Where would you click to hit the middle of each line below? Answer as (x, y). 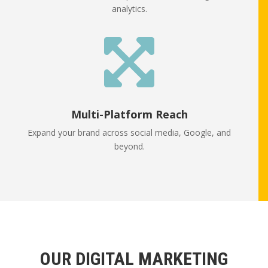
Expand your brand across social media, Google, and (129, 133)
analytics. (129, 9)
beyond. (129, 147)
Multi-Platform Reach (129, 115)
